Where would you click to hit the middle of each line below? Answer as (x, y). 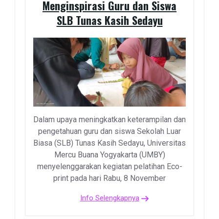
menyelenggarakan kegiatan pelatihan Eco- (109, 167)
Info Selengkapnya (109, 198)
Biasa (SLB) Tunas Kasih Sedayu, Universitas (109, 143)
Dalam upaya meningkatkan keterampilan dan (109, 120)
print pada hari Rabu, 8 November (109, 178)
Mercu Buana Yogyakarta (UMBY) (109, 155)
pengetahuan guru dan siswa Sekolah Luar (109, 131)
